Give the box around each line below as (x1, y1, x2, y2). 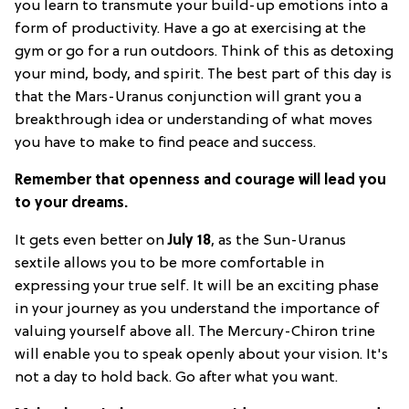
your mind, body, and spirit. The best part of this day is (15, 67, 392, 84)
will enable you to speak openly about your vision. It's (15, 347, 388, 364)
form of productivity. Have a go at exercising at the (15, 21, 366, 38)
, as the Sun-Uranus (211, 233, 346, 250)
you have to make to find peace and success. (15, 135, 316, 152)
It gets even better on (15, 233, 168, 250)
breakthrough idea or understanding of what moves (15, 112, 372, 130)
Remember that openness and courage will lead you (15, 173, 386, 190)
